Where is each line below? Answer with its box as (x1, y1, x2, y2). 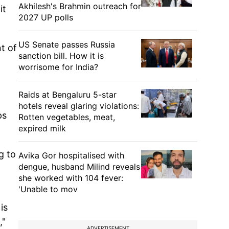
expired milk (18, 123, 66, 133)
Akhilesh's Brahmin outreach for (18, 1, 141, 11)
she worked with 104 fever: (18, 173, 123, 183)
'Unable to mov (18, 184, 78, 194)
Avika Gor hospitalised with (18, 150, 124, 161)
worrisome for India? (18, 62, 98, 72)
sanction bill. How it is (18, 51, 104, 61)
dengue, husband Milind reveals (18, 162, 140, 172)
